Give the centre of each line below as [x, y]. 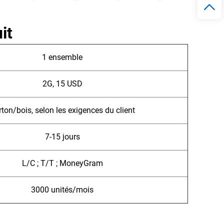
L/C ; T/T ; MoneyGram [62, 163]
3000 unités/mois [62, 190]
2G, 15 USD [62, 84]
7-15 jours [62, 137]
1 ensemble [62, 57]
